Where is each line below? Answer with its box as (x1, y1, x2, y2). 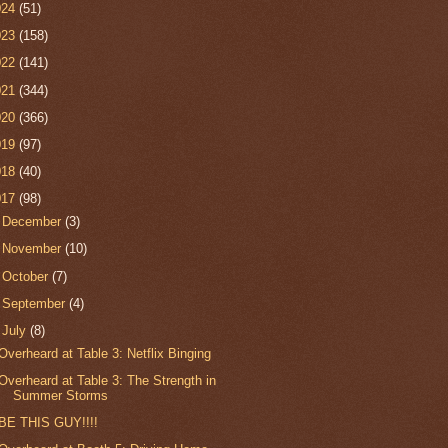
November (2, 241, 66, 257)
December (2, 214, 66, 230)
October (2, 268, 53, 284)
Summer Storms (13, 388, 109, 403)
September (2, 295, 70, 311)
